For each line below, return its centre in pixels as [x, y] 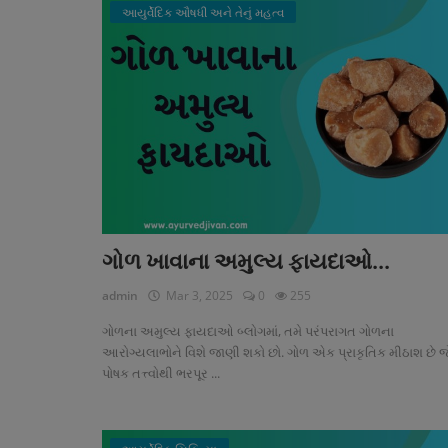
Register [47, 85]
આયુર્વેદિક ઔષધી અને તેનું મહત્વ [203, 12]
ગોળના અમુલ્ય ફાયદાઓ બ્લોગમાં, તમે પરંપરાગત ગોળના [248, 331]
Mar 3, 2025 [196, 296]
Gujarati [49, 152]
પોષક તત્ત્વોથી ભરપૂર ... [161, 373]
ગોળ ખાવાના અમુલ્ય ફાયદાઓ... [246, 262]
